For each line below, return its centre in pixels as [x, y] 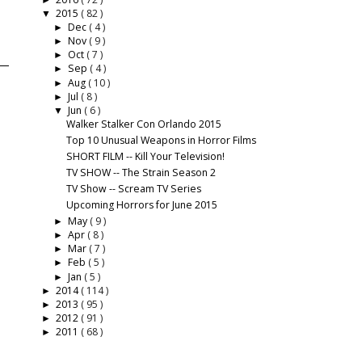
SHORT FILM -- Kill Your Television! [145, 156]
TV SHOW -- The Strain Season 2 [141, 173]
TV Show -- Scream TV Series [133, 189]
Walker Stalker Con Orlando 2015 [143, 124]
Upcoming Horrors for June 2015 [141, 205]
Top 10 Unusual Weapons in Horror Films [161, 140]
